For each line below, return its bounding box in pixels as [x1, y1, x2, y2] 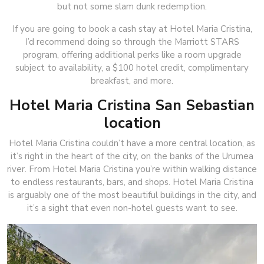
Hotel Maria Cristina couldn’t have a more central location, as [9, 137, 255, 149]
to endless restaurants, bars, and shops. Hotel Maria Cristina [11, 176, 253, 188]
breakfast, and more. [91, 74, 173, 87]
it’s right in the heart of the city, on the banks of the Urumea [11, 150, 253, 162]
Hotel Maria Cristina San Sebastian [9, 94, 255, 115]
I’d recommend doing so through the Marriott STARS [25, 35, 239, 48]
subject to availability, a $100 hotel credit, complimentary [15, 61, 249, 74]
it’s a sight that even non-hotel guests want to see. [27, 202, 237, 214]
